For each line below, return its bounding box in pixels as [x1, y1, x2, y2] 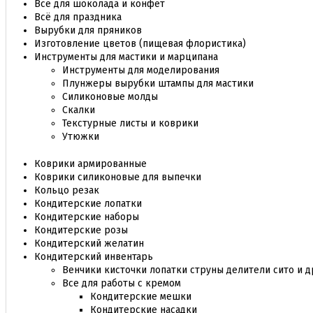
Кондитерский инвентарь [34, 251, 153, 263]
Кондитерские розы [34, 224, 128, 236]
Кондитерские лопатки [34, 198, 142, 210]
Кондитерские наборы [34, 211, 139, 223]
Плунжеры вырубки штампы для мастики [62, 78, 254, 89]
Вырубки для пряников [34, 24, 142, 36]
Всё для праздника [34, 11, 122, 23]
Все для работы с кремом [62, 277, 181, 289]
